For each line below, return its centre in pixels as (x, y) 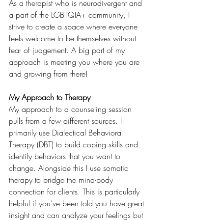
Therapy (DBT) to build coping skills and (75, 144)
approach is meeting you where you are (75, 62)
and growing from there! (50, 73)
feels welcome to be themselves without (74, 38)
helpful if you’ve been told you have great (78, 203)
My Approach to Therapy (50, 97)
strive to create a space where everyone (74, 26)
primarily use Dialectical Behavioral (67, 132)
